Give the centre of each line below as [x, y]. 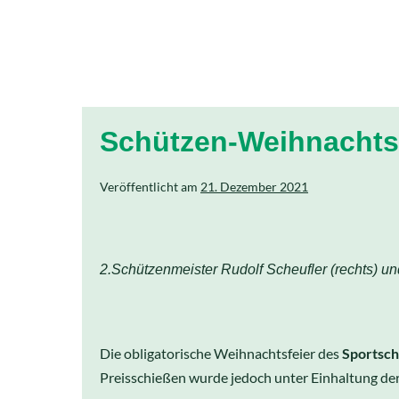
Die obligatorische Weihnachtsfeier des [221, 353]
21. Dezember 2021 [254, 187]
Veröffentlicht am [149, 187]
